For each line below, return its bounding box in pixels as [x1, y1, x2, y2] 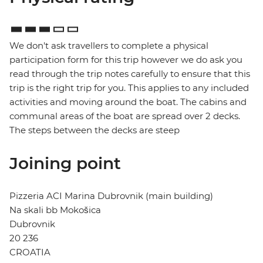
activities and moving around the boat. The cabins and [9, 96, 247, 108]
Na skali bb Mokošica [9, 204, 101, 216]
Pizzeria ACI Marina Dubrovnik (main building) [9, 190, 213, 202]
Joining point [9, 153, 121, 174]
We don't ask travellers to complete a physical [9, 40, 208, 52]
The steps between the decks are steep [9, 124, 180, 136]
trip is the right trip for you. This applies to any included [9, 82, 249, 94]
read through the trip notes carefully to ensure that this [9, 68, 250, 80]
